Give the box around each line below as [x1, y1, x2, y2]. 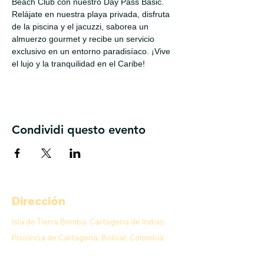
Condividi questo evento [12, 122, 146, 137]
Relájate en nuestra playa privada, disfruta [12, 9, 172, 19]
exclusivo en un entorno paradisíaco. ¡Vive [12, 46, 173, 56]
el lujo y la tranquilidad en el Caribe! [12, 58, 145, 68]
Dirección [12, 193, 65, 208]
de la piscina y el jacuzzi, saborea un [12, 21, 151, 31]
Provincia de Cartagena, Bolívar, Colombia [12, 232, 164, 242]
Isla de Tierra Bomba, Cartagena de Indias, [12, 216, 166, 226]
